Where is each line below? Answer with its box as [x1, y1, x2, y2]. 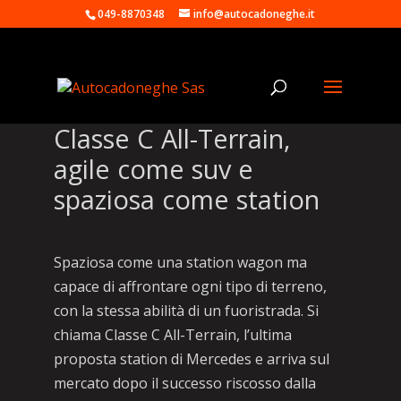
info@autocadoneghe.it [193, 6, 316, 21]
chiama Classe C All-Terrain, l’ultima [53, 325, 292, 345]
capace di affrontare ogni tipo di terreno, [53, 277, 327, 296]
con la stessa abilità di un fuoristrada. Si [53, 301, 319, 320]
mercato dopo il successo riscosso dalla [53, 373, 316, 393]
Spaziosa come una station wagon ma [53, 252, 307, 272]
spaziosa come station [53, 182, 320, 217]
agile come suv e [53, 151, 253, 186]
